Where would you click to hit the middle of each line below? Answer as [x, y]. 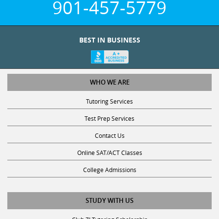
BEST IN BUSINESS [109, 40]
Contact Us [109, 136]
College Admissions [109, 170]
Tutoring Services [109, 101]
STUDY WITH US [109, 201]
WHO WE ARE [109, 82]
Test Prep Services [109, 119]
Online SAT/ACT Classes [109, 153]
